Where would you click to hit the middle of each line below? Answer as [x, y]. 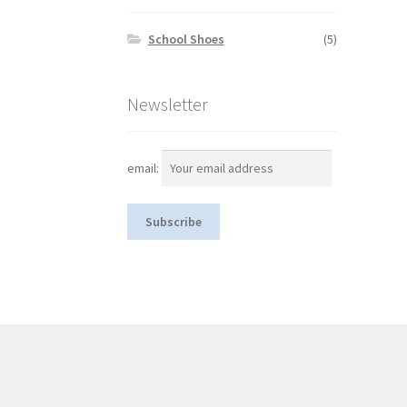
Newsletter [168, 104]
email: [145, 168]
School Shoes [186, 39]
